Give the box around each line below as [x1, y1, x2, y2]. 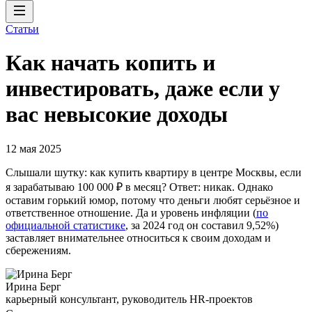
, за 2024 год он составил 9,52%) [125, 219, 279, 231]
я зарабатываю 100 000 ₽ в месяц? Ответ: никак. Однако [6, 180, 273, 193]
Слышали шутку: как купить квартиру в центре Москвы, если [6, 166, 302, 178]
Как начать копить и [6, 50, 215, 76]
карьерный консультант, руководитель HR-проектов [6, 292, 253, 305]
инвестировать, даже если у [6, 76, 280, 102]
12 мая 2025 [6, 142, 61, 155]
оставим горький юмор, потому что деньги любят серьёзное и [6, 194, 300, 206]
